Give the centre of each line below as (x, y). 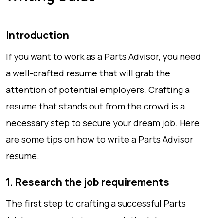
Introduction (37, 35)
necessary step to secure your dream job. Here (103, 123)
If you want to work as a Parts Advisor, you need (103, 56)
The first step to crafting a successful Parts (96, 203)
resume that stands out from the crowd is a (95, 106)
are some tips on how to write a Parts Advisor (100, 139)
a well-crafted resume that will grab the (88, 73)
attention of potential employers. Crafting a (98, 90)
